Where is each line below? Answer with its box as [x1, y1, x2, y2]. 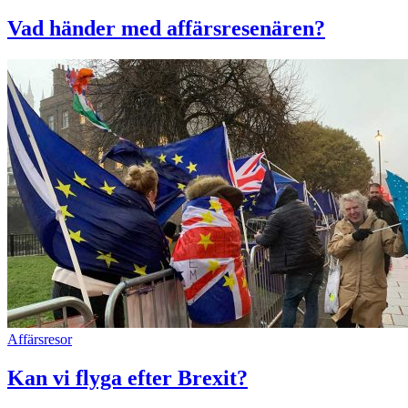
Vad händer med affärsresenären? [7, 16, 325, 41]
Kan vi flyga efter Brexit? [7, 365, 248, 390]
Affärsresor [7, 331, 72, 348]
